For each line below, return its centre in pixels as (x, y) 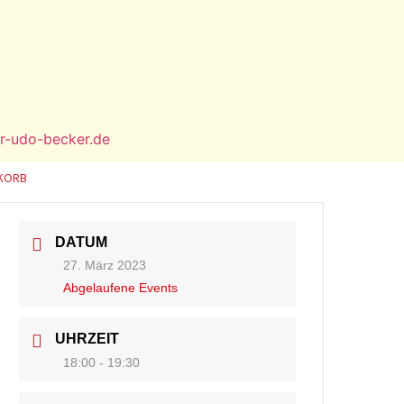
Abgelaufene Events (121, 288)
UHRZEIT (87, 339)
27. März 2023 (105, 266)
